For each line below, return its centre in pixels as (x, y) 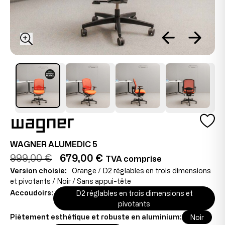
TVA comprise (134, 159)
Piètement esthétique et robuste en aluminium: (96, 217)
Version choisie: (38, 171)
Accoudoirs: (32, 193)
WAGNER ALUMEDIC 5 (54, 144)
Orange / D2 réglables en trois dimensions (141, 171)
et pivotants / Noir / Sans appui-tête (71, 181)
